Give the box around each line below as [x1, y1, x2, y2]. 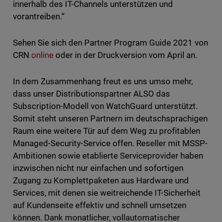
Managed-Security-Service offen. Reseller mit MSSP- [12, 138, 208, 148]
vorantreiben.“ [12, 11, 64, 21]
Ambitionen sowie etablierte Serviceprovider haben [12, 150, 204, 161]
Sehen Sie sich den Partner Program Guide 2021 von [12, 37, 209, 48]
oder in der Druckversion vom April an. [55, 50, 198, 60]
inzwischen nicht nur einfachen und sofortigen [12, 163, 184, 173]
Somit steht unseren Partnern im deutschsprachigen [12, 113, 208, 123]
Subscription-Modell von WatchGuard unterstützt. [12, 101, 198, 111]
